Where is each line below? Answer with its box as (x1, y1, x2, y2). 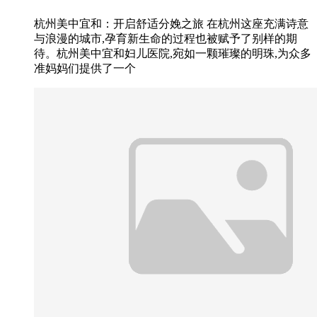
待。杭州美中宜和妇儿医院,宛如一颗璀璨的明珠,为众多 (34, 47, 311, 60)
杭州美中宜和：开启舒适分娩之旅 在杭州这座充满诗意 (34, 18, 309, 30)
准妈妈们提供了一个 (34, 62, 136, 75)
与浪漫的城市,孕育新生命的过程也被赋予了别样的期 (34, 33, 297, 45)
